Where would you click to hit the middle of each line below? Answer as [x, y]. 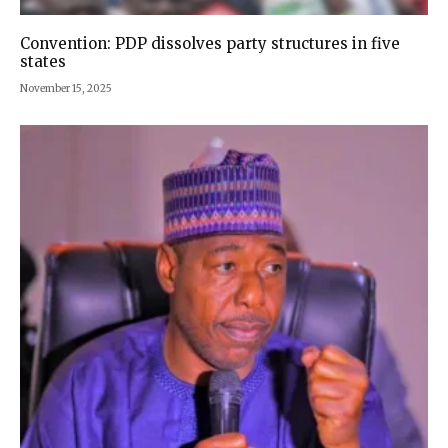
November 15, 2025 [66, 89]
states [43, 62]
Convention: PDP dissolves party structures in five [210, 44]
